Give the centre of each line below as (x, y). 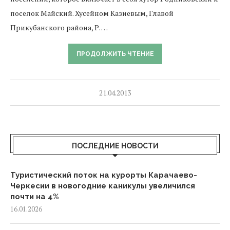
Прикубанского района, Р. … (59, 27)
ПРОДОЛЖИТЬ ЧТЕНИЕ (115, 54)
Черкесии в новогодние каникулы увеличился (103, 186)
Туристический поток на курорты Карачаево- (104, 175)
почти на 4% (35, 197)
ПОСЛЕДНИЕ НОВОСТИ (115, 146)
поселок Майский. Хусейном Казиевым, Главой (92, 13)
